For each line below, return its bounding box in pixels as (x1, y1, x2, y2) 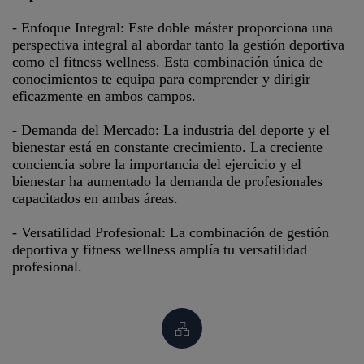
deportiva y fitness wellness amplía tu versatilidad (12, 241, 307, 258)
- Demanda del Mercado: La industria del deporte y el (12, 122, 330, 138)
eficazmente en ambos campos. (12, 88, 196, 104)
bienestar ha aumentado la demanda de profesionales (12, 173, 323, 189)
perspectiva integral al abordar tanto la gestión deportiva (12, 37, 344, 53)
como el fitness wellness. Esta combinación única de (12, 54, 323, 70)
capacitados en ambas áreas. (12, 190, 178, 206)
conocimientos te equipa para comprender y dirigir (12, 71, 310, 87)
